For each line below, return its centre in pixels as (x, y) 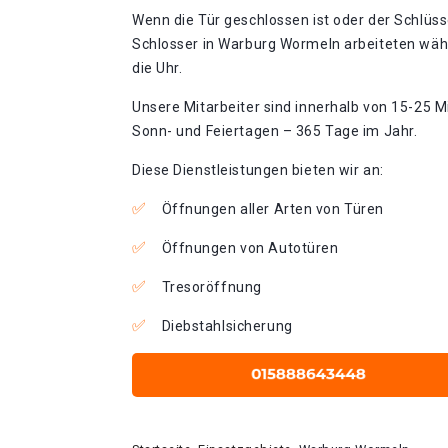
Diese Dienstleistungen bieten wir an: (258, 170)
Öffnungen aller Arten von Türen (272, 209)
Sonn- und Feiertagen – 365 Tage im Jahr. (275, 131)
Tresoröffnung (211, 287)
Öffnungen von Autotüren (250, 248)
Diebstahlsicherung (227, 326)
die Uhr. (157, 68)
